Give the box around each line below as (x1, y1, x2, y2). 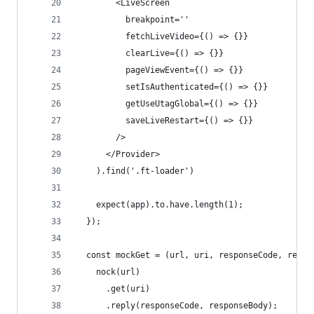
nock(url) (76, 267, 140, 277)
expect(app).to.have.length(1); (76, 200, 243, 210)
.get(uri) (76, 284, 150, 294)
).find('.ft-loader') (76, 166, 194, 176)
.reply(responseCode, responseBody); (76, 301, 278, 310)
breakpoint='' (76, 15, 189, 25)
